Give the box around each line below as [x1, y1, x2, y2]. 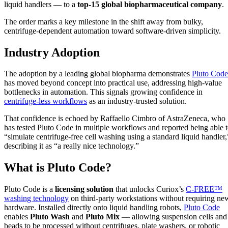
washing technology [4, 194, 69, 203]
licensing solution [55, 185, 113, 194]
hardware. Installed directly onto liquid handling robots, [4, 203, 184, 212]
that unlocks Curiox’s [113, 185, 186, 194]
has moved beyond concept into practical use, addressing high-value [4, 78, 222, 88]
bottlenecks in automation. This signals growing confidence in [4, 88, 203, 97]
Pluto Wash [30, 212, 70, 221]
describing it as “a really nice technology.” [4, 141, 141, 151]
